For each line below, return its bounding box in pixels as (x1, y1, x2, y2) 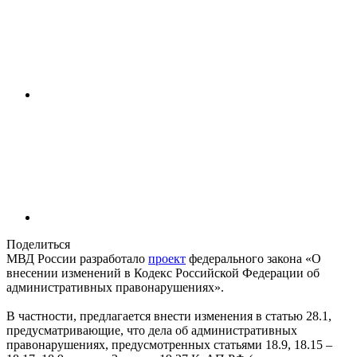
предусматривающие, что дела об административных (6, 324, 297, 338)
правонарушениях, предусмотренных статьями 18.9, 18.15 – (6, 338, 332, 352)
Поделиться (6, 237, 70, 252)
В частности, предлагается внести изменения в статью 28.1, (6, 309, 331, 324)
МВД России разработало (6, 252, 148, 266)
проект (148, 252, 186, 266)
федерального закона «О (186, 252, 321, 266)
